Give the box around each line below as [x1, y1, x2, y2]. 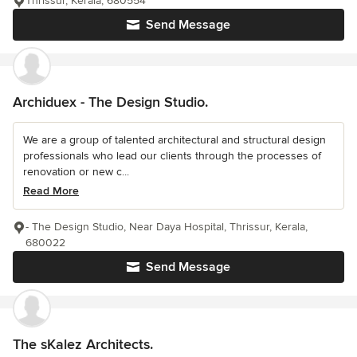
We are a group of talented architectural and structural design [23, 133, 326, 147]
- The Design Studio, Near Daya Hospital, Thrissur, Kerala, [25, 220, 308, 234]
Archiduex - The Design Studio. [13, 93, 208, 112]
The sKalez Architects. [13, 335, 153, 354]
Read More [23, 184, 79, 198]
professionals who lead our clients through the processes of [23, 149, 321, 163]
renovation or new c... [23, 165, 129, 179]
